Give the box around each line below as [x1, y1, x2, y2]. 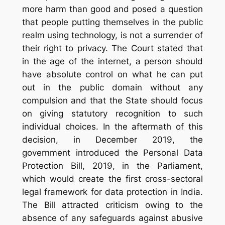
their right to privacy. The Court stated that [22, 43, 203, 53]
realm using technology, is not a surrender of [22, 30, 203, 40]
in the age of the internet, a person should [22, 56, 203, 66]
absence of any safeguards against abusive [22, 212, 203, 223]
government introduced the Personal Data [22, 147, 203, 158]
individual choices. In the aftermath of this [22, 121, 203, 132]
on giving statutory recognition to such [22, 108, 203, 119]
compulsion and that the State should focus [22, 95, 203, 105]
